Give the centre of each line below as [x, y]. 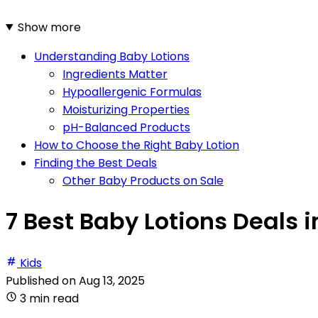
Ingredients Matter [115, 74]
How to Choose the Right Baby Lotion [137, 145]
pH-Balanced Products [126, 127]
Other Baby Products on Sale [143, 180]
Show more [49, 27]
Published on [42, 280]
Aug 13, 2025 [112, 280]
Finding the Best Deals [95, 163]
